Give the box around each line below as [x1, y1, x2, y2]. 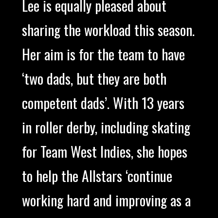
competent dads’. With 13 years [21, 92, 184, 114]
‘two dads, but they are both [21, 68, 166, 90]
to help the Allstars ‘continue [21, 165, 172, 187]
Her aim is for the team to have [21, 43, 185, 65]
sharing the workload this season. [21, 19, 195, 41]
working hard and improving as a [21, 189, 191, 211]
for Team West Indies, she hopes [21, 141, 187, 163]
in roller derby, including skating [21, 116, 190, 138]
